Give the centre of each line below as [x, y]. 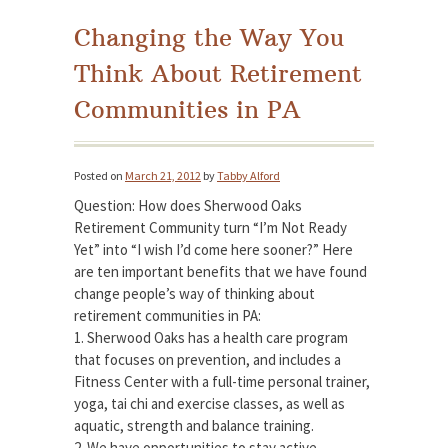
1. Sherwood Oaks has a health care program [211, 338]
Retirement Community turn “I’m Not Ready [210, 228]
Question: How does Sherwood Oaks [188, 206]
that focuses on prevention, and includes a [207, 360]
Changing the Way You [209, 37]
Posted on [99, 176]
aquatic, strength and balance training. [194, 426]
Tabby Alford [248, 176]
